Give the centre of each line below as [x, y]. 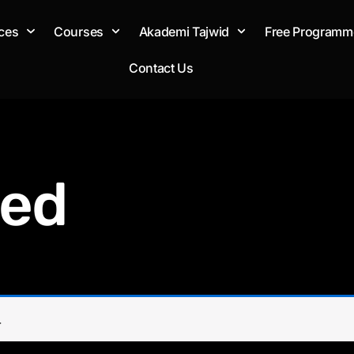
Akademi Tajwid [184, 31]
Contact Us [161, 68]
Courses [79, 31]
